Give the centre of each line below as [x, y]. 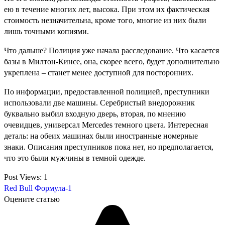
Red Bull [18, 188]
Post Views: [23, 177]
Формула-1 [53, 188]
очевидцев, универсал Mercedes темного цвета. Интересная [106, 125]
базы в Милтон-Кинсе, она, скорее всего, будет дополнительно [112, 61]
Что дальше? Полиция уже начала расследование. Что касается [111, 50]
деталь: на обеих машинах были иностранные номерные [101, 136]
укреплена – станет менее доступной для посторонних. [99, 72]
